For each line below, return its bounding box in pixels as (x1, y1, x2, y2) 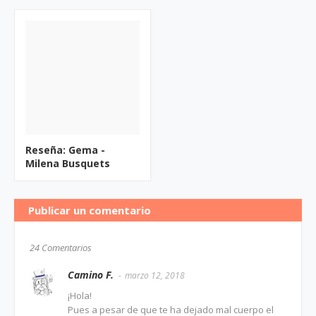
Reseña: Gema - (25, 142, 105, 157)
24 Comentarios (30, 241, 92, 254)
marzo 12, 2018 (125, 269, 185, 281)
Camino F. (68, 267, 114, 281)
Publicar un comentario (28, 202, 151, 217)
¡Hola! (68, 288, 92, 302)
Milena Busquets (25, 156, 110, 170)
